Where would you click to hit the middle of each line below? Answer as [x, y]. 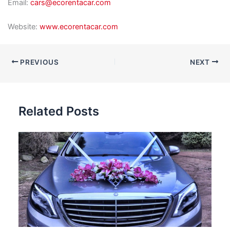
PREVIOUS [39, 62]
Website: [23, 27]
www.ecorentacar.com [79, 27]
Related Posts [59, 111]
